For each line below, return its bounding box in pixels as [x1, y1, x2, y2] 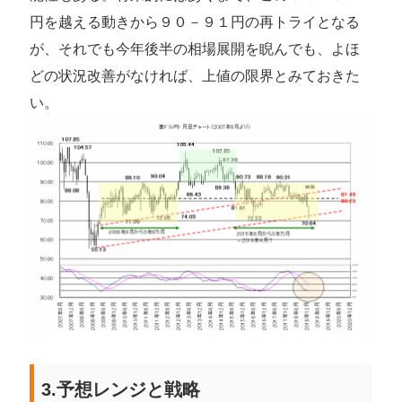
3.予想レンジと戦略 [41, 379, 200, 399]
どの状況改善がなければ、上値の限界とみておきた [30, 67, 360, 83]
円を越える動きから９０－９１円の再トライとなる [30, 13, 360, 30]
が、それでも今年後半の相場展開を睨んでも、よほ [30, 40, 360, 57]
